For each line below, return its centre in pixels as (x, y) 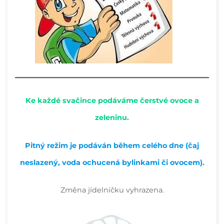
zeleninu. (112, 118)
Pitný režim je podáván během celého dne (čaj (112, 145)
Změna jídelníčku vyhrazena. (112, 190)
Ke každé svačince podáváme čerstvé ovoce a (112, 101)
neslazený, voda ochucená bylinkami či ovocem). (112, 162)
